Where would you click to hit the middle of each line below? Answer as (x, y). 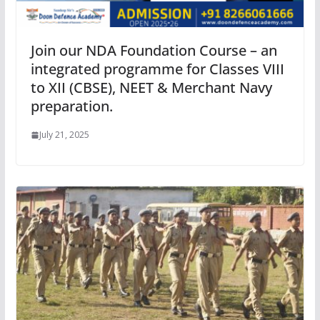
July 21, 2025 (64, 135)
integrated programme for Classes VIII (157, 69)
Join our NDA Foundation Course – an (154, 51)
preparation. (71, 106)
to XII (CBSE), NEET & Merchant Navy (151, 88)
